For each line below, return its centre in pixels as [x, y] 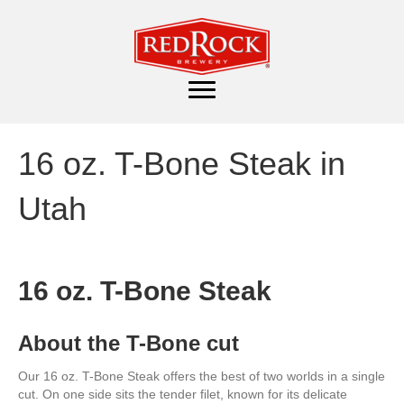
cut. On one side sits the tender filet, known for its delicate [183, 394]
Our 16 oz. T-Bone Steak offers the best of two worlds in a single [202, 376]
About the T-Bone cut [129, 343]
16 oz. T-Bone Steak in [182, 164]
